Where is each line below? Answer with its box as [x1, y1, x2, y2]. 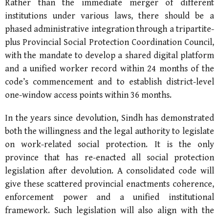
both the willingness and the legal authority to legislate [5, 126, 214, 136]
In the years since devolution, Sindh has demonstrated [5, 112, 214, 123]
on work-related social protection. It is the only [5, 139, 214, 150]
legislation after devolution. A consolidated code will [5, 165, 214, 176]
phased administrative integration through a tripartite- [5, 23, 214, 34]
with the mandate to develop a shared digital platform [5, 50, 214, 61]
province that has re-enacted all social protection [5, 152, 214, 163]
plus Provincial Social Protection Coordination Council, [5, 37, 214, 47]
